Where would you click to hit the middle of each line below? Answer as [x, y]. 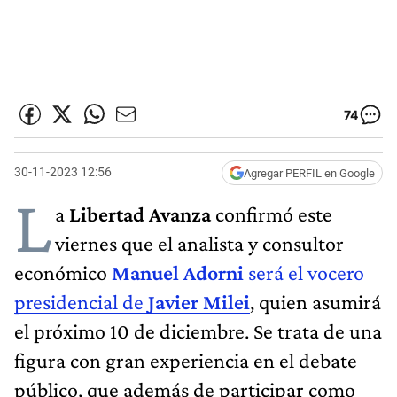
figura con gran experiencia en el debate [186, 360]
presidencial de [81, 301]
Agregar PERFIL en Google [309, 173]
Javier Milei [199, 301]
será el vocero [306, 272]
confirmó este [272, 214]
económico [61, 272]
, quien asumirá [315, 301]
